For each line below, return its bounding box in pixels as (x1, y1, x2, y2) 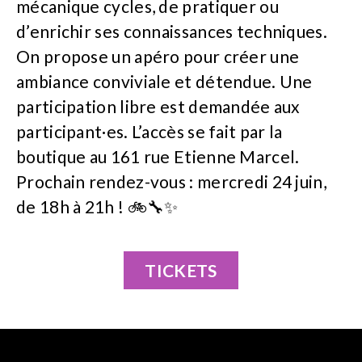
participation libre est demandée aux (16, 95, 301, 116)
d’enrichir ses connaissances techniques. (16, 20, 327, 41)
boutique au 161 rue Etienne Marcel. (16, 145, 300, 166)
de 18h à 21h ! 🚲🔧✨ (16, 196, 179, 217)
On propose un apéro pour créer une (16, 45, 300, 66)
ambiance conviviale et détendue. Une (16, 70, 313, 91)
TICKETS (145, 259, 217, 280)
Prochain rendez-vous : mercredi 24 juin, (16, 170, 326, 192)
